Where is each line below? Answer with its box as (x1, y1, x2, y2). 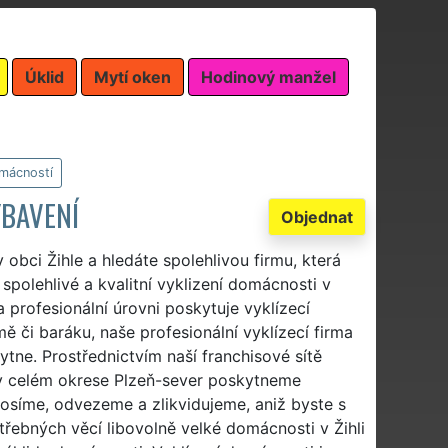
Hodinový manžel (201, 66, 336, 87)
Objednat (281, 206, 353, 227)
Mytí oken (94, 66, 171, 87)
